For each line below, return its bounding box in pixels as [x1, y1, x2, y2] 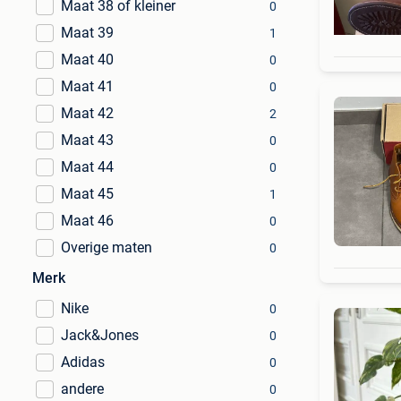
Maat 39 [61, 24, 114, 41]
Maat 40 [61, 51, 114, 68]
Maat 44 [61, 158, 114, 175]
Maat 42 [61, 105, 114, 122]
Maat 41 [61, 78, 114, 95]
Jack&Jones [61, 327, 139, 344]
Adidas [61, 354, 105, 371]
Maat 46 [61, 212, 114, 229]
